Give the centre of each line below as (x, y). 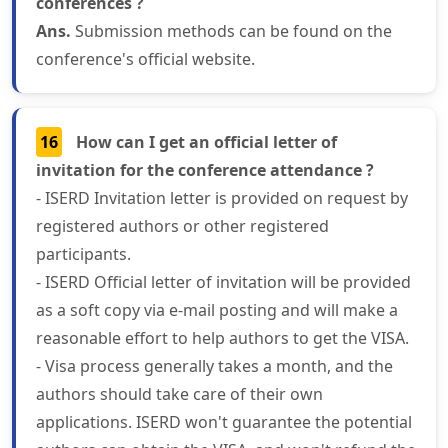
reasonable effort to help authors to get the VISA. (222, 338)
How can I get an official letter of (206, 142)
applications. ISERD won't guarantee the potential (224, 422)
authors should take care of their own (179, 394)
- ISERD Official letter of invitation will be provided (223, 282)
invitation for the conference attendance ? (205, 170)
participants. (83, 254)
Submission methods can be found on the (231, 31)
